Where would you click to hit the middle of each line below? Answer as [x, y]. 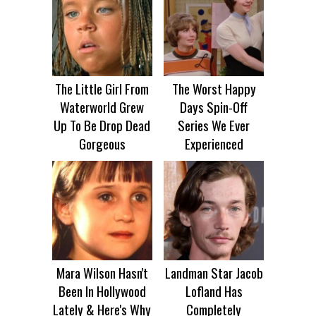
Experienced [214, 143]
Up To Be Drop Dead [102, 124]
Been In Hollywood [102, 291]
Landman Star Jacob [214, 273]
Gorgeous [102, 143]
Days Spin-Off [214, 106]
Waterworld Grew [102, 106]
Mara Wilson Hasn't [102, 273]
